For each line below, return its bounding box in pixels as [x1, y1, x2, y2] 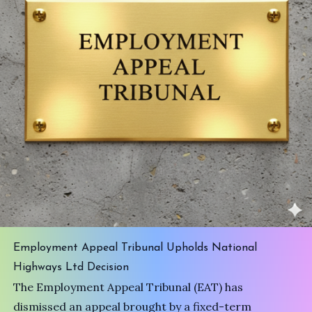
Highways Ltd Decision [13, 262, 130, 273]
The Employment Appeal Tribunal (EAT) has [13, 280, 244, 294]
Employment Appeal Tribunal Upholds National [13, 242, 258, 253]
